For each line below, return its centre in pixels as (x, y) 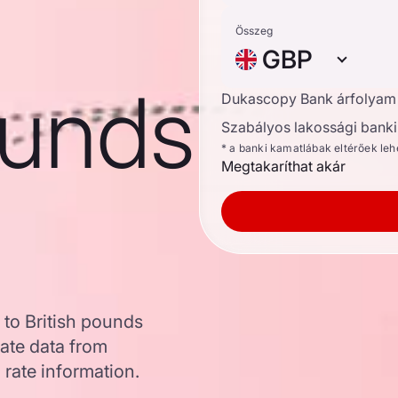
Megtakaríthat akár (283, 166)
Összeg (254, 31)
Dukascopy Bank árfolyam (309, 99)
